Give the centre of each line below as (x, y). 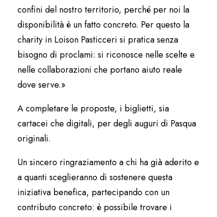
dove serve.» (41, 85)
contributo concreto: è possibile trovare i (95, 207)
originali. (34, 139)
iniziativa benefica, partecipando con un (93, 192)
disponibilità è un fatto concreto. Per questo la (103, 25)
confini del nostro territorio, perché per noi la (103, 10)
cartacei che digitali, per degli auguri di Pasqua (107, 124)
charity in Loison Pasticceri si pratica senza (98, 40)
